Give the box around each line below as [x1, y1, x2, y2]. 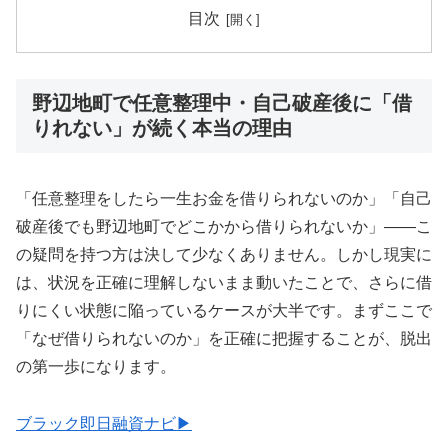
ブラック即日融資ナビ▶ [16, 415, 192, 433]
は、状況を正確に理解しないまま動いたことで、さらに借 [16, 274, 432, 292]
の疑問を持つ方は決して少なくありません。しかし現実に [16, 246, 432, 264]
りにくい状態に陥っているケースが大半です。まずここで [16, 302, 432, 320]
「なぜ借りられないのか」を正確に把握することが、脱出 [16, 330, 432, 348]
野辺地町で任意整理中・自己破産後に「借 [32, 91, 412, 114]
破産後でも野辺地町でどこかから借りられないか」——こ [16, 218, 432, 236]
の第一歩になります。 [16, 358, 176, 376]
